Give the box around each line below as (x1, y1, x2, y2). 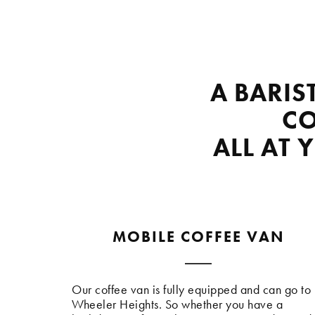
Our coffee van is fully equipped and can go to (72, 281, 311, 298)
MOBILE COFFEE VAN (112, 226, 285, 247)
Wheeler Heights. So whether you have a (72, 296, 283, 313)
